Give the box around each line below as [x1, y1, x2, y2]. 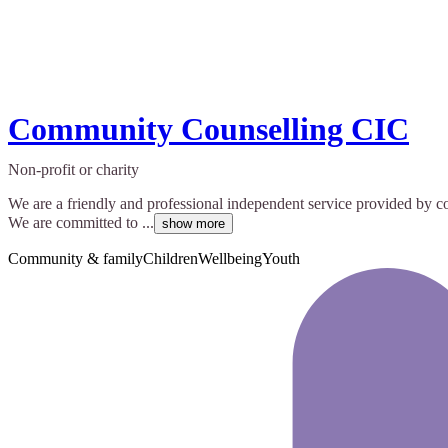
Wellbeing [198, 250, 262, 268]
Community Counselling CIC [8, 111, 409, 148]
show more [162, 216, 225, 232]
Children [143, 250, 198, 268]
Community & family [8, 250, 143, 268]
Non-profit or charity [8, 161, 139, 179]
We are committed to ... [8, 214, 154, 232]
